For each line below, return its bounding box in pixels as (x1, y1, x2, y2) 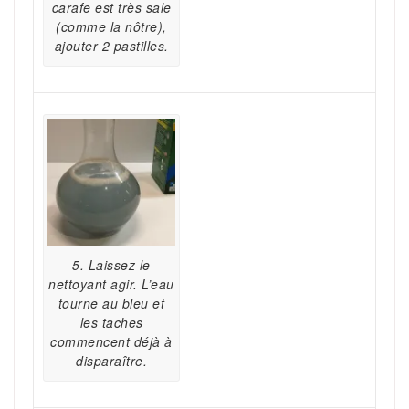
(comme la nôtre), (56, 17, 167, 37)
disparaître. (76, 351, 147, 371)
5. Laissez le (72, 256, 151, 275)
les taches (79, 313, 143, 332)
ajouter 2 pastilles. (54, 37, 169, 56)
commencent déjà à (50, 332, 173, 351)
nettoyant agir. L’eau (48, 275, 174, 294)
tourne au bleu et (58, 294, 165, 313)
